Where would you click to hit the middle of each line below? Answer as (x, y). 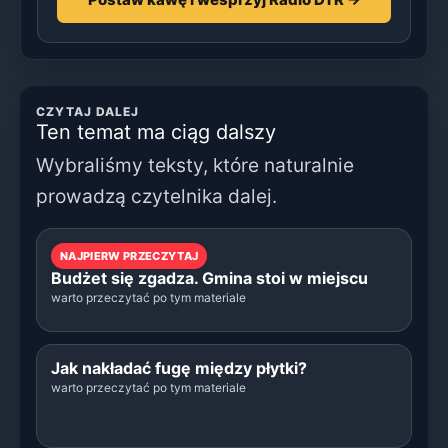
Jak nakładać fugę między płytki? (179, 367)
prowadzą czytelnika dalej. (156, 195)
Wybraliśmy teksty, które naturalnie (195, 164)
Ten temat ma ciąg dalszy (156, 131)
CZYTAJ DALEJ (87, 111)
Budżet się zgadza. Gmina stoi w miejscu (209, 277)
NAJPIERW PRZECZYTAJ (129, 255)
